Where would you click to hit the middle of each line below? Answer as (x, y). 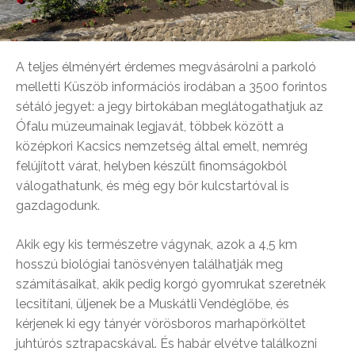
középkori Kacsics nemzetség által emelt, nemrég (162, 146)
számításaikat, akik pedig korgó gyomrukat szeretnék (171, 284)
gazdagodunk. (58, 205)
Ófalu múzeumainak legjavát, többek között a (150, 126)
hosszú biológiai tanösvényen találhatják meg (149, 264)
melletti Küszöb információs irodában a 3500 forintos (172, 86)
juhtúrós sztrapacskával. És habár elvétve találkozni (166, 343)
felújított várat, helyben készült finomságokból (151, 166)
